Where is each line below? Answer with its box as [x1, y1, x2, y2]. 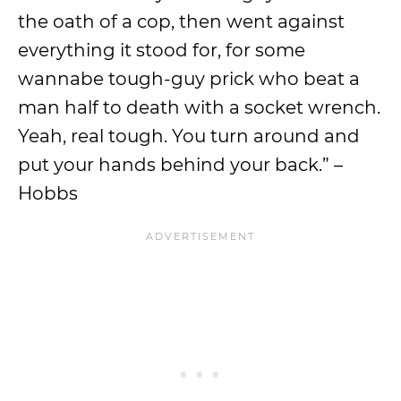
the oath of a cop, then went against [18, 11, 345, 32]
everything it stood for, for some [18, 39, 305, 61]
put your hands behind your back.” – [18, 154, 343, 175]
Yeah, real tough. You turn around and [18, 125, 360, 147]
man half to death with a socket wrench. [18, 97, 380, 118]
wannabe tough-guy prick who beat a [18, 68, 360, 90]
